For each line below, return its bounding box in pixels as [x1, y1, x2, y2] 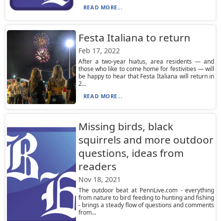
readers [78, 159, 116, 173]
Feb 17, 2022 [78, 46, 120, 55]
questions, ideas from [78, 146, 184, 160]
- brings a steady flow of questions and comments [78, 201, 215, 209]
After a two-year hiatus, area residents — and [78, 57, 215, 66]
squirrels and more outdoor [78, 133, 214, 147]
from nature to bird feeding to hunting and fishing [78, 193, 215, 202]
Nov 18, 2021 [78, 175, 121, 184]
